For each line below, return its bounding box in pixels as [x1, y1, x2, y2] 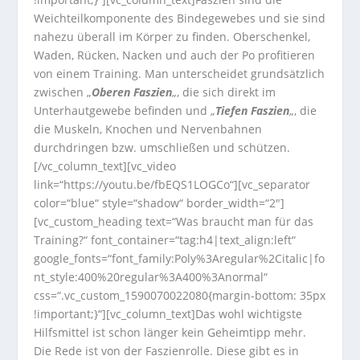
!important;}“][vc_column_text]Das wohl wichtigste [34, 306, 303, 321]
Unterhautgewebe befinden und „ [34, 103, 216, 118]
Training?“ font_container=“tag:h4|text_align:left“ [34, 232, 297, 247]
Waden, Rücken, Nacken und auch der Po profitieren [34, 47, 316, 63]
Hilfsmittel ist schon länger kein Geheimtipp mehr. [34, 325, 307, 340]
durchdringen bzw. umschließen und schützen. [34, 140, 291, 155]
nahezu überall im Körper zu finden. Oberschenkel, [34, 29, 311, 44]
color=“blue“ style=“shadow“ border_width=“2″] [34, 195, 285, 211]
